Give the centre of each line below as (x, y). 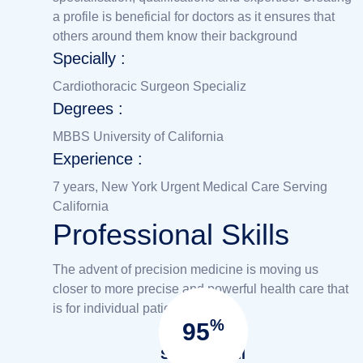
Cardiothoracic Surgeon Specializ (149, 86)
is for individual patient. (119, 308)
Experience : (98, 158)
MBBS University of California (138, 136)
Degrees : (88, 108)
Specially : (89, 58)
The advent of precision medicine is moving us (186, 269)
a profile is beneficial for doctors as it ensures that (194, 16)
